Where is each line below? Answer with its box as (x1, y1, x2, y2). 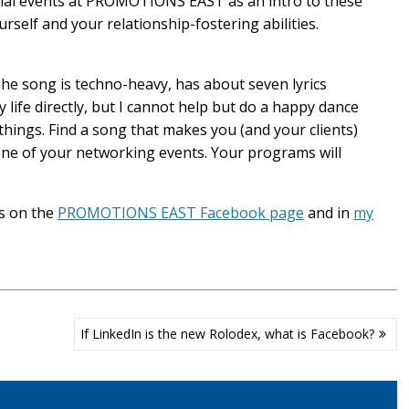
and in (304, 203, 353, 223)
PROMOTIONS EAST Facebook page (58, 203, 304, 223)
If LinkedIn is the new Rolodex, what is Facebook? (79, 325, 374, 342)
